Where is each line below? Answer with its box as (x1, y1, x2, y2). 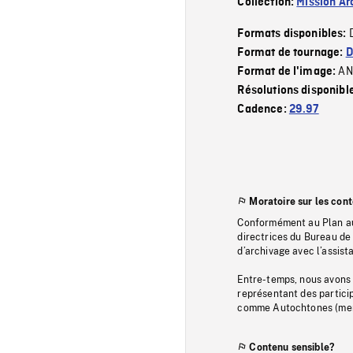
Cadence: (237, 102, 289, 116)
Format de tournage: (237, 46, 346, 59)
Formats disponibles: (237, 27, 349, 40)
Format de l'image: (237, 65, 339, 78)
